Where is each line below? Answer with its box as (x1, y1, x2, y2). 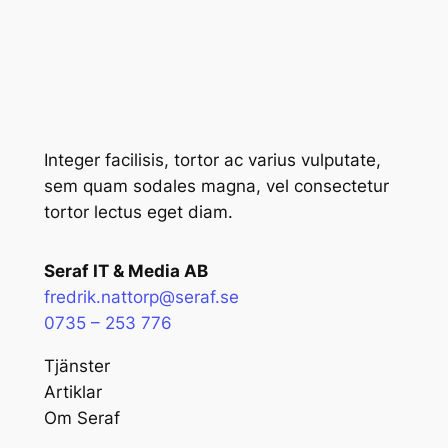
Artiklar (43, 382, 102, 402)
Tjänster (43, 356, 110, 376)
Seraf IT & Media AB (43, 261, 208, 282)
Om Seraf (43, 408, 120, 428)
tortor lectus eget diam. (43, 201, 233, 222)
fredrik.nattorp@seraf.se (43, 287, 239, 308)
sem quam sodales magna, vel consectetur (43, 175, 389, 196)
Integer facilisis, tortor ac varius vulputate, (43, 149, 381, 170)
